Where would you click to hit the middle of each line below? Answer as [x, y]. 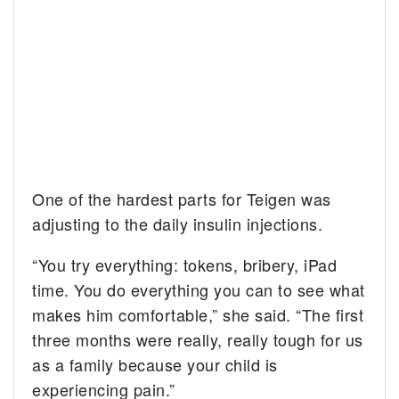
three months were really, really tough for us [198, 340]
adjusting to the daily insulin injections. [178, 224]
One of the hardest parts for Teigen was [182, 199]
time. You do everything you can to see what [199, 290]
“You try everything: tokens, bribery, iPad [185, 265]
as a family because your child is [155, 365]
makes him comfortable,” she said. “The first [198, 315]
